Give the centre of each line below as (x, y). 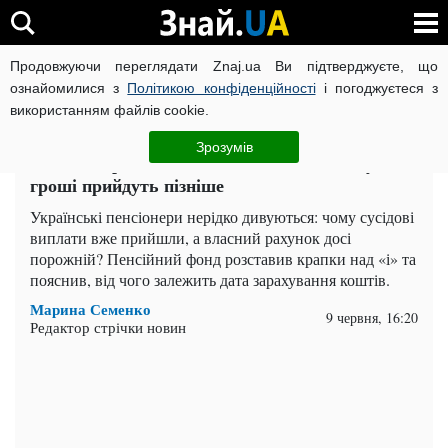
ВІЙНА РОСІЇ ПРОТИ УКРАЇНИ (152, 74)
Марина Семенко (90, 308)
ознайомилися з (69, 88)
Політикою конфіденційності (221, 88)
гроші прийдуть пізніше (127, 185)
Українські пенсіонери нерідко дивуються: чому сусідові (222, 216)
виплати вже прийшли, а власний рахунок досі (190, 237)
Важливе (121, 128)
